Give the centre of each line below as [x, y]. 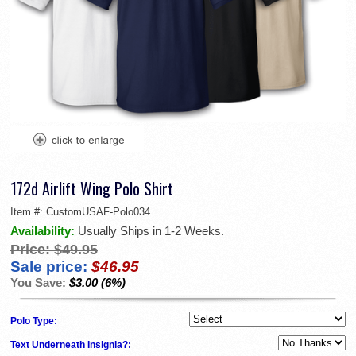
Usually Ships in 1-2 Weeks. [151, 230]
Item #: [28, 211]
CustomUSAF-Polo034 [98, 211]
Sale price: [49, 266]
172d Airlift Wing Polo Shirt [92, 188]
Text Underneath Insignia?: [72, 344]
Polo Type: [35, 321]
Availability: [44, 230]
